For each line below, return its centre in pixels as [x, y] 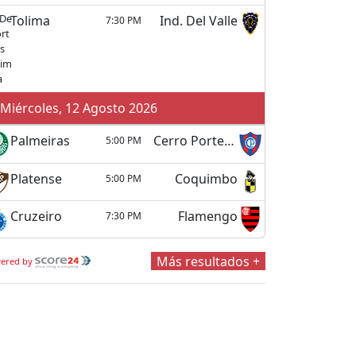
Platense [36, 178]
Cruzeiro [36, 217]
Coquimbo [207, 178]
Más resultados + [208, 261]
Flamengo [208, 217]
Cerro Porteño [229, 141]
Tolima [30, 21]
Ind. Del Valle [199, 21]
